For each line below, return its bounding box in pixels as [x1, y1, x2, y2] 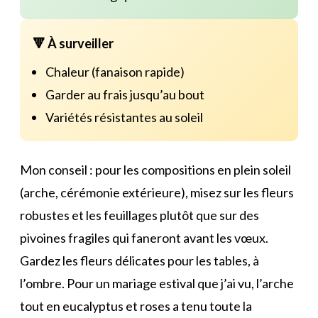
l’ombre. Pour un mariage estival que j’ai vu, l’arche [20, 275, 294, 291]
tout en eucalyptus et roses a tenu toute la [20, 297, 252, 314]
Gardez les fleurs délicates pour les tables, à [20, 252, 259, 268]
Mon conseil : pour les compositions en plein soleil [20, 161, 291, 177]
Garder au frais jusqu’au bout [45, 86, 204, 102]
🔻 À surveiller [33, 35, 114, 51]
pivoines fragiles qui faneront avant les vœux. [20, 229, 268, 246]
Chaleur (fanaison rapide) [45, 63, 185, 79]
